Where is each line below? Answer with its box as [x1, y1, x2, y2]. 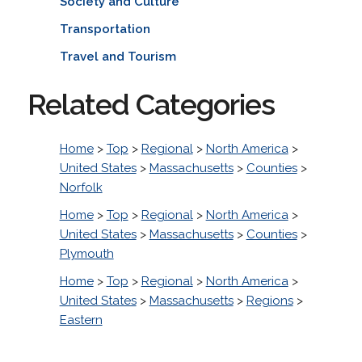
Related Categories [27, 86, 275, 121]
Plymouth [59, 246, 114, 261]
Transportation [59, 21, 150, 36]
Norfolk [59, 179, 103, 195]
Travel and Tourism [59, 48, 176, 64]
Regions [246, 293, 293, 308]
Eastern [59, 312, 103, 327]
